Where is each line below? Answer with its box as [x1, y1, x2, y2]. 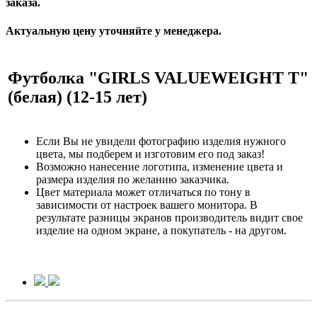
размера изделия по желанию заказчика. [36, 173, 229, 185]
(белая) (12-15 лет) [8, 87, 147, 106]
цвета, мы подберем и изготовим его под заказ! [36, 147, 265, 160]
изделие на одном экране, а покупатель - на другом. [36, 224, 287, 236]
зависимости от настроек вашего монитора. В [36, 198, 258, 211]
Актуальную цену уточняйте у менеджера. [6, 24, 221, 37]
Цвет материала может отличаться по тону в [36, 185, 250, 198]
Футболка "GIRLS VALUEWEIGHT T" [8, 68, 309, 87]
